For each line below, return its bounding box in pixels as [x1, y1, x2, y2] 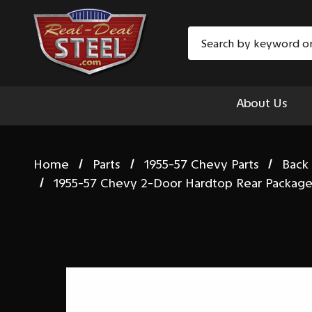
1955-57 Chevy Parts [143, 156, 259, 172]
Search [187, 28, 226, 43]
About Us [236, 95, 288, 111]
